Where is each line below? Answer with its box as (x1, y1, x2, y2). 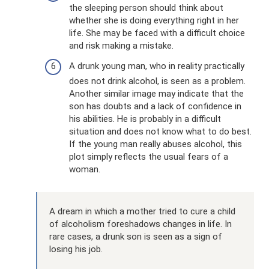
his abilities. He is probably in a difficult (69, 113, 221, 124)
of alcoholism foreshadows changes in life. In (49, 218, 232, 229)
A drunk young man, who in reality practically (69, 60, 244, 71)
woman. (69, 163, 100, 175)
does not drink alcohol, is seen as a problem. (69, 75, 246, 86)
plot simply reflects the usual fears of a (69, 151, 228, 162)
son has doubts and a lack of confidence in (69, 100, 241, 112)
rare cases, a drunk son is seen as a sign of (49, 231, 222, 242)
